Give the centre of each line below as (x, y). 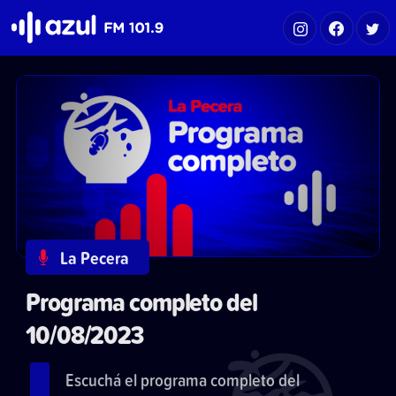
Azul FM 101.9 (42, 17)
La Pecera (95, 258)
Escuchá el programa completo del (182, 379)
